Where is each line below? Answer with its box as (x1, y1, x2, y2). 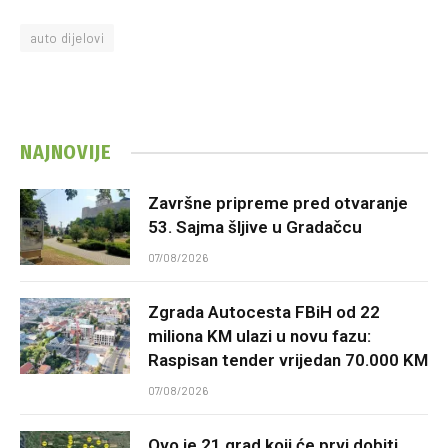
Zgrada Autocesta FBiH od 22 (148, 302, 380, 323)
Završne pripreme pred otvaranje (148, 193, 408, 214)
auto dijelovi (30, 30, 105, 47)
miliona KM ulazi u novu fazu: (148, 326, 371, 347)
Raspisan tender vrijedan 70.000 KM (148, 350, 428, 371)
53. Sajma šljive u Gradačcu (148, 217, 362, 238)
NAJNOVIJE (20, 140, 112, 165)
